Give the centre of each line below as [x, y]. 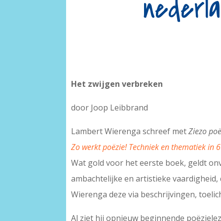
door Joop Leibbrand [110, 107]
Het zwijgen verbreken [117, 84]
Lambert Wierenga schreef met [129, 131]
